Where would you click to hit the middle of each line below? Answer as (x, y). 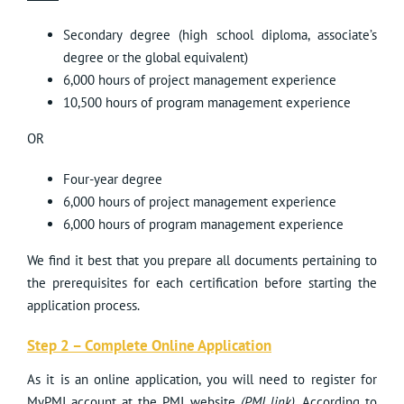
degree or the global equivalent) (156, 58)
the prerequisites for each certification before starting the (202, 283)
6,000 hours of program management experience (203, 225)
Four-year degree (113, 179)
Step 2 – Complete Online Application (149, 346)
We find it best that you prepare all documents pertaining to (202, 261)
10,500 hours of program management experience (207, 103)
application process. (83, 306)
